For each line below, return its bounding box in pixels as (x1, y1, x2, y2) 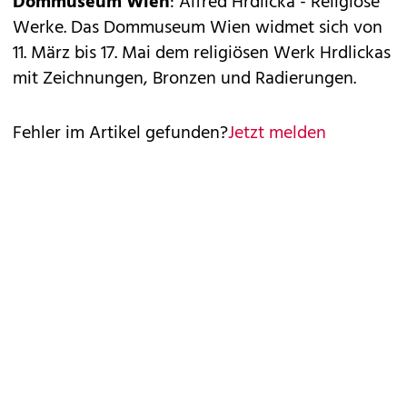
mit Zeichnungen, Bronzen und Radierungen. (13, 65, 356, 94)
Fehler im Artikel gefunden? (13, 119, 228, 149)
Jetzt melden (228, 119, 326, 149)
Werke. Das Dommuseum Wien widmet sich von (13, 14, 382, 44)
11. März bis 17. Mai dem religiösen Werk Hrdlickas (13, 39, 391, 69)
